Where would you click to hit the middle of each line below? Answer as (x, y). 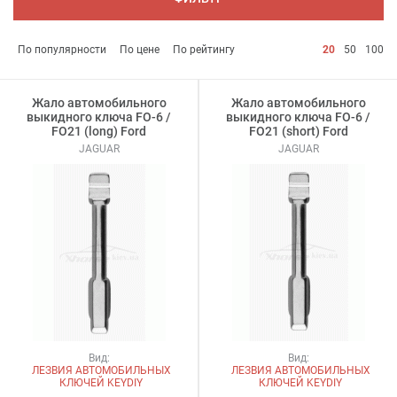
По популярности (62, 49)
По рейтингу (204, 49)
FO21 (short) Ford (298, 131)
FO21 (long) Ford (99, 131)
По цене (140, 49)
